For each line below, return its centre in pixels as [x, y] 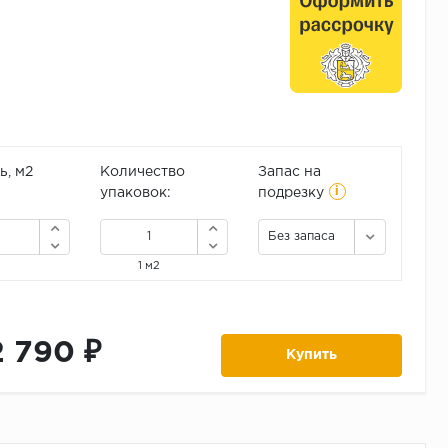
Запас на [289, 172]
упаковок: [135, 193]
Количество [142, 172]
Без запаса [301, 237]
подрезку [290, 193]
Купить [312, 355]
